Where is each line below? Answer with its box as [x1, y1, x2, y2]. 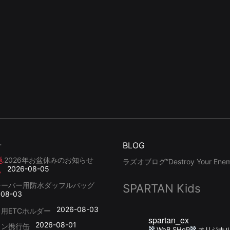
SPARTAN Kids [123, 181, 201, 196]
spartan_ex [148, 214, 189, 226]
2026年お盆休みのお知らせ [4, 156, 93, 165]
